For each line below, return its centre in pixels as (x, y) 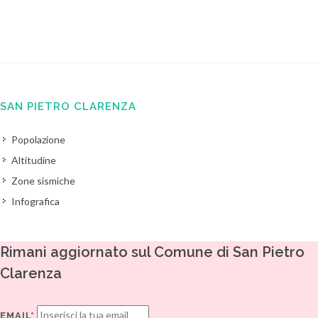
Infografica (35, 201)
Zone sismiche (43, 181)
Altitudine (34, 160)
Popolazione (38, 139)
